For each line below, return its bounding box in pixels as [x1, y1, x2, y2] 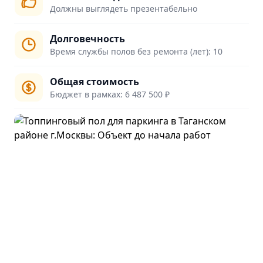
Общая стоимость [50, 75, 139, 88]
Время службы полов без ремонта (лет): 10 [50, 46, 222, 57]
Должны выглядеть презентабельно [50, 3, 197, 14]
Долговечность [50, 32, 125, 45]
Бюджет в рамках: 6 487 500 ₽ [50, 89, 170, 100]
